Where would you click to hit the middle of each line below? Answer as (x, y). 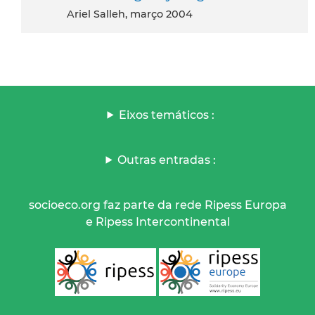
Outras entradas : (167, 160)
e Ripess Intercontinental (157, 221)
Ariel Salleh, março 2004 (134, 14)
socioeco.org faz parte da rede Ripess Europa (157, 205)
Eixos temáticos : (167, 115)
